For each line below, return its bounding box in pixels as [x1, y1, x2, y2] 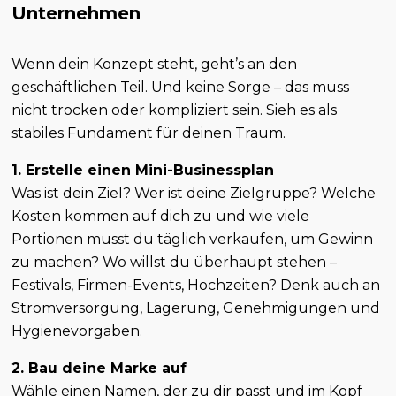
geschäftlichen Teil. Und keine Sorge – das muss [11, 79, 350, 96]
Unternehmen [11, 3, 141, 25]
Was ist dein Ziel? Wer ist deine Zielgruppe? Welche [11, 185, 377, 202]
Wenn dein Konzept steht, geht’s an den [11, 56, 298, 73]
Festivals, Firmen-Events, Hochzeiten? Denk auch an [11, 277, 381, 294]
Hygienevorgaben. [11, 323, 143, 340]
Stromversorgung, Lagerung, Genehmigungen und [11, 300, 381, 317]
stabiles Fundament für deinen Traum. [11, 125, 286, 142]
